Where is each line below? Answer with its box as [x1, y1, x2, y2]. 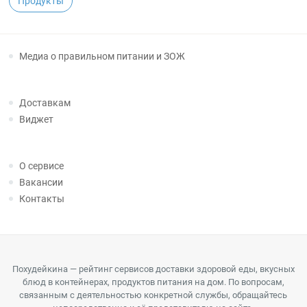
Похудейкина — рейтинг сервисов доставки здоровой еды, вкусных [12, 264, 295, 274]
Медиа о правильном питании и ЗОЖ [19, 51, 186, 62]
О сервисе [19, 160, 64, 171]
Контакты [19, 193, 65, 204]
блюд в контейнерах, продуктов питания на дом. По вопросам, [22, 277, 284, 287]
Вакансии [19, 177, 64, 188]
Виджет [19, 114, 54, 125]
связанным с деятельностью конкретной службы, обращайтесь [19, 290, 288, 300]
